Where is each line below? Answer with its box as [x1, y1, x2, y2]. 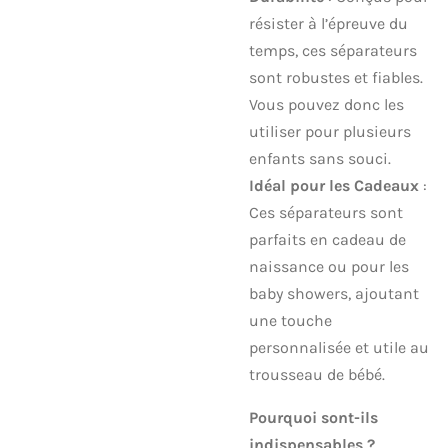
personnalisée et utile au [249, 337, 429, 357]
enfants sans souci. [249, 148, 391, 168]
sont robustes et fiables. [249, 67, 423, 87]
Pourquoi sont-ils [249, 407, 378, 427]
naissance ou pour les [249, 256, 409, 276]
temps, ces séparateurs [249, 40, 417, 60]
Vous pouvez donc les [249, 94, 404, 114]
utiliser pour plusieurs [249, 121, 411, 141]
